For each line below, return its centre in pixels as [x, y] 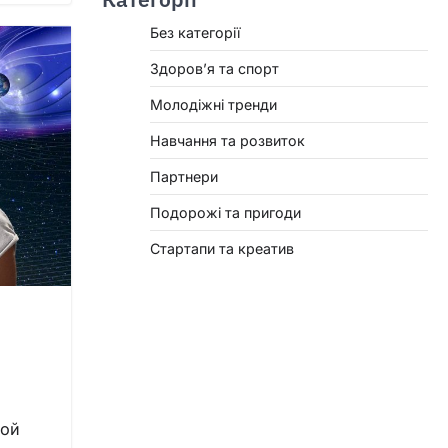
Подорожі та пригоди [225, 212]
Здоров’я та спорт [214, 68]
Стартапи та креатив [222, 248]
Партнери [184, 176]
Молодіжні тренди [213, 104]
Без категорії [195, 32]
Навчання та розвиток [227, 140]
